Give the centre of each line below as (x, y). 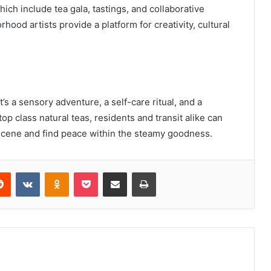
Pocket (110, 171)
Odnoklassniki (94, 171)
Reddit (22, 171)
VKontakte (59, 171)
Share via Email (136, 171)
